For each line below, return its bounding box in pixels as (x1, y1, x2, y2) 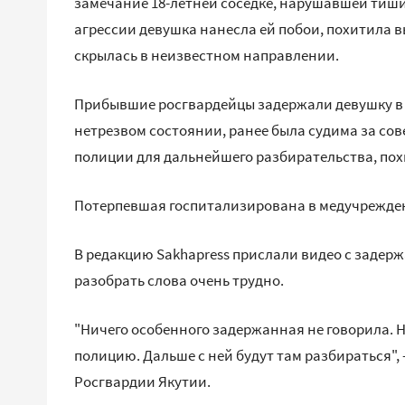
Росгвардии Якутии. (74, 372, 211, 391)
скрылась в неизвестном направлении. (74, 45, 339, 65)
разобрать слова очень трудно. (74, 270, 284, 290)
